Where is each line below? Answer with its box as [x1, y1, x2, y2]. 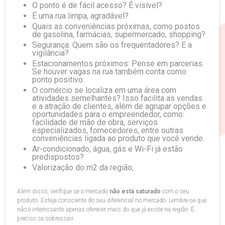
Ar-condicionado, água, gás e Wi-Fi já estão [32, 144, 183, 154]
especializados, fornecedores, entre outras [32, 126, 183, 135]
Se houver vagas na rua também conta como [32, 67, 186, 76]
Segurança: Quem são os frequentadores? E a [32, 40, 192, 50]
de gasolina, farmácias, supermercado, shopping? [32, 30, 205, 39]
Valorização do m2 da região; [32, 163, 134, 172]
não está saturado [109, 188, 161, 195]
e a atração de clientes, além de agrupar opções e [32, 101, 206, 111]
